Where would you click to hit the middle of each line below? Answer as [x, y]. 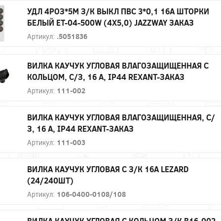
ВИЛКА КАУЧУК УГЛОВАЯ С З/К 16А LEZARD [108, 169]
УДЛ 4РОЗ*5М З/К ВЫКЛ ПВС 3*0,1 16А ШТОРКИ [118, 11]
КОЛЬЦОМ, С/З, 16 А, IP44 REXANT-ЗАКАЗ [106, 76]
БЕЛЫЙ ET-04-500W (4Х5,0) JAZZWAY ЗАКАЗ [110, 22]
